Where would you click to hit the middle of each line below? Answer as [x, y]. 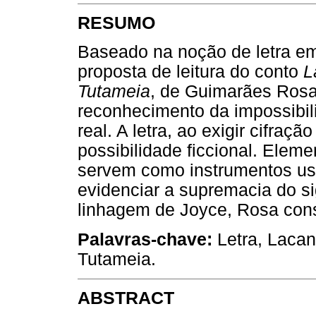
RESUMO [116, 23]
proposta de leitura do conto [190, 72]
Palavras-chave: [147, 239]
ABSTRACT [126, 298]
